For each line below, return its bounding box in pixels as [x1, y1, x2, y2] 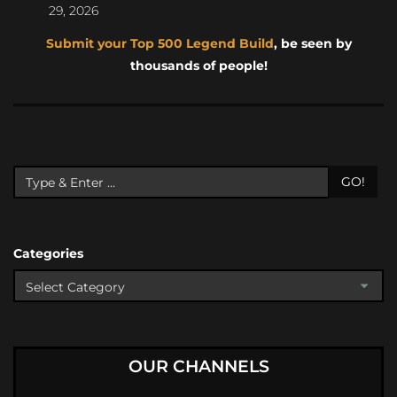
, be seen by [273, 35, 352, 52]
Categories [13, 245, 83, 262]
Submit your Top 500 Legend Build [45, 35, 274, 52]
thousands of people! [129, 58, 268, 74]
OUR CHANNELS [128, 356, 269, 378]
